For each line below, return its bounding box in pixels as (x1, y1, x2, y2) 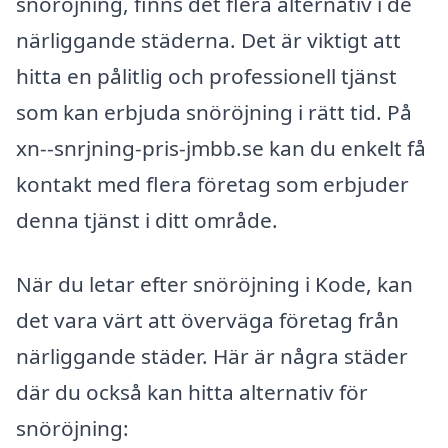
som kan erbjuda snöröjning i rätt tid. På (16, 98, 412, 127)
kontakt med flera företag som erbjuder (16, 170, 409, 199)
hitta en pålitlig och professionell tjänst (16, 62, 397, 91)
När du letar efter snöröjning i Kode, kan (16, 270, 413, 299)
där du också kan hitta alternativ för (16, 378, 368, 407)
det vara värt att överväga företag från (16, 306, 399, 335)
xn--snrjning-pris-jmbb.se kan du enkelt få (16, 134, 426, 163)
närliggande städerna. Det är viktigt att (16, 26, 401, 55)
